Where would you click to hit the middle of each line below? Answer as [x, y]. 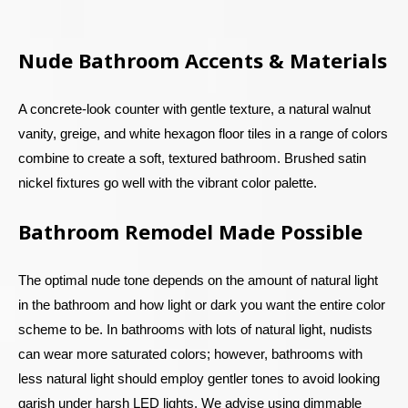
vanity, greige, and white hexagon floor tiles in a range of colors [203, 133]
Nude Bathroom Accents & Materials [203, 60]
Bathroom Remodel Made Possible [190, 231]
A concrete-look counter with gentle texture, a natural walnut [194, 108]
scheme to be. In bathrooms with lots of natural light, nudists [195, 329]
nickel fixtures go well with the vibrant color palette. [168, 182]
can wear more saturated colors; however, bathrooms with [190, 353]
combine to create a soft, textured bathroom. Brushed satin [192, 158]
